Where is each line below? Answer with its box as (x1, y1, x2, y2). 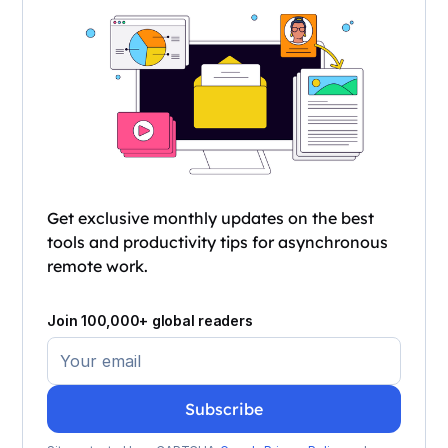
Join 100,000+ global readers (47, 312, 253, 330)
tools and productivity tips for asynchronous (47, 232, 389, 253)
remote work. (47, 256, 149, 277)
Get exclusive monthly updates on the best (47, 208, 375, 229)
